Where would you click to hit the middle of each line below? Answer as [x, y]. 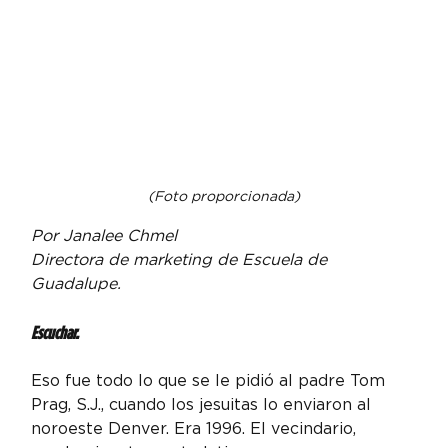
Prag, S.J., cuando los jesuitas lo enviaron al [204, 404]
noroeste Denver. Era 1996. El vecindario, [196, 428]
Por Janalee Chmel [104, 235]
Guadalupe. [76, 283]
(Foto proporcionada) [224, 195]
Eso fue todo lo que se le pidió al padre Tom [211, 380]
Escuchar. [55, 332]
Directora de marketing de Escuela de [182, 259]
